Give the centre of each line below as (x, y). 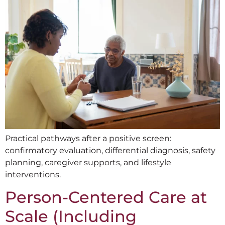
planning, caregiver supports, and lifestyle (88, 162)
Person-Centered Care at (106, 197)
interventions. (33, 174)
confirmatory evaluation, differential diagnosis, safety (110, 150)
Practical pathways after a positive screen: (88, 138)
